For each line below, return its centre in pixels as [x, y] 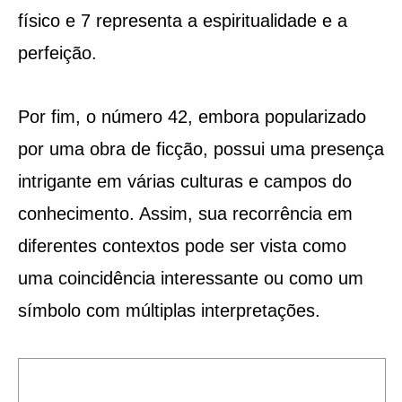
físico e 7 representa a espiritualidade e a [182, 20]
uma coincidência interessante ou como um [190, 278]
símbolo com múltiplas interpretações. [169, 310]
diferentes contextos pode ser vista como [182, 245]
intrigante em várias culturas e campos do [184, 181]
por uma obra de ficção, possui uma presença [201, 149]
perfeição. [57, 52]
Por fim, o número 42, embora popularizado [192, 116]
